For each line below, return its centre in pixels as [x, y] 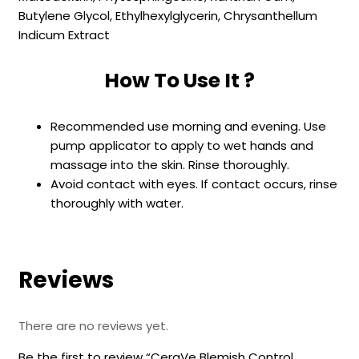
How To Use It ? [179, 80]
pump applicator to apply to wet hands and [182, 145]
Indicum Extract [64, 34]
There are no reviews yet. [93, 326]
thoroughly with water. [117, 203]
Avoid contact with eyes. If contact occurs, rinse [194, 184]
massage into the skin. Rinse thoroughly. [170, 164]
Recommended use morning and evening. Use [188, 126]
